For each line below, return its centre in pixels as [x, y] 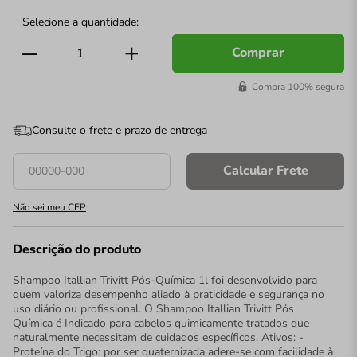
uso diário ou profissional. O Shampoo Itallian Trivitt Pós [153, 308]
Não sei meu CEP [49, 207]
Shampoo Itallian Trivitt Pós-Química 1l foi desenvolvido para [165, 280]
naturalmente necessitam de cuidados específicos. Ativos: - [158, 337]
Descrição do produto [77, 250]
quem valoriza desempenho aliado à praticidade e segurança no [169, 294]
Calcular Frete [265, 171]
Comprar [258, 53]
